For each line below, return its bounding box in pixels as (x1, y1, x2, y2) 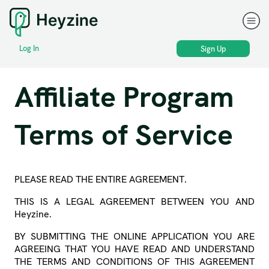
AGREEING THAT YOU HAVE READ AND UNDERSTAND (14, 243, 255, 256)
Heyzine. (14, 208, 52, 221)
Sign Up (201, 43, 226, 54)
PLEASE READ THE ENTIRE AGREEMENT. (14, 173, 187, 186)
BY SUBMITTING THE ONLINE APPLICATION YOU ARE (14, 230, 255, 243)
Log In (19, 43, 39, 54)
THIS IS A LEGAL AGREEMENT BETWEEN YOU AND (14, 195, 255, 208)
